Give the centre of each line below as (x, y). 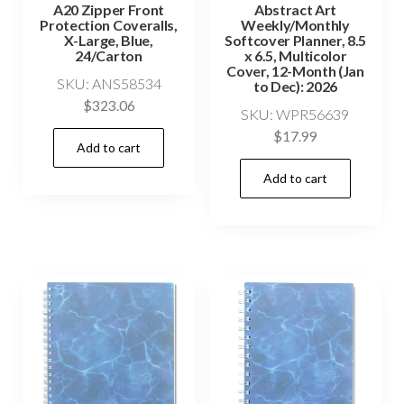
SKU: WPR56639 (295, 115)
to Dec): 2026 (295, 87)
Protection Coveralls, (109, 25)
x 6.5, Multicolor (295, 56)
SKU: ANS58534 (109, 84)
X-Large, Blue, (109, 41)
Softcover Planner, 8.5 (295, 41)
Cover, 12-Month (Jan (295, 71)
